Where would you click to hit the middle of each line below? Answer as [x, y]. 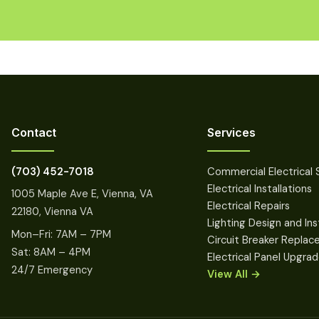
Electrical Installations [259, 188]
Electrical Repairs [248, 205]
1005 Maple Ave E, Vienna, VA [83, 194]
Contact [34, 132]
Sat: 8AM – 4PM [51, 252]
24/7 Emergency [52, 270]
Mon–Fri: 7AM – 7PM [62, 234]
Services [231, 132]
